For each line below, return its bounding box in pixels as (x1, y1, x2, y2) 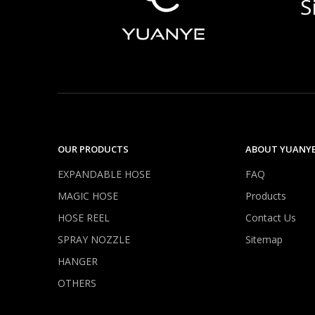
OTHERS (58, 276, 96, 290)
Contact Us (245, 211, 296, 224)
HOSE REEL (58, 211, 110, 224)
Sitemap (245, 233, 283, 246)
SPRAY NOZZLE (58, 233, 130, 246)
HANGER (58, 255, 98, 268)
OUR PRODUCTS (58, 143, 129, 155)
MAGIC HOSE (58, 189, 118, 202)
